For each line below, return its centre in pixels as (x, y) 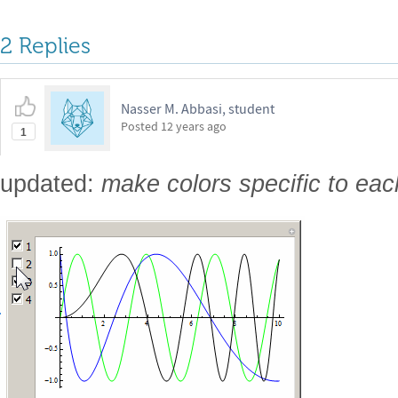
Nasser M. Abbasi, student (198, 108)
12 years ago (194, 126)
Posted (141, 126)
